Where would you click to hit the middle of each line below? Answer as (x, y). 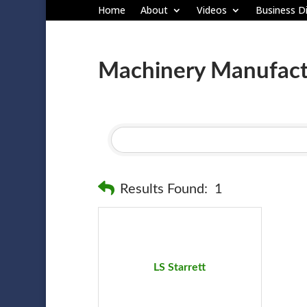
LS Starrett (180, 267)
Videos (211, 10)
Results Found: (163, 189)
